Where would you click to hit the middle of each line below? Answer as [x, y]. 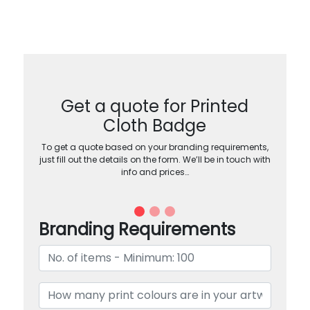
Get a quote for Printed [155, 106]
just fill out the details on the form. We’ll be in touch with [155, 159]
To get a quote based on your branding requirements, [155, 147]
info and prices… [155, 172]
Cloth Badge [155, 125]
